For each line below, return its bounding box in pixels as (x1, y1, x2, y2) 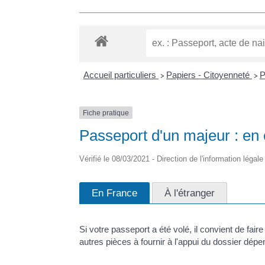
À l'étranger (164, 187, 215, 199)
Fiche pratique (83, 108, 130, 117)
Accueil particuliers (83, 69, 159, 80)
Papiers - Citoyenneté (166, 69, 252, 80)
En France (92, 187, 138, 199)
